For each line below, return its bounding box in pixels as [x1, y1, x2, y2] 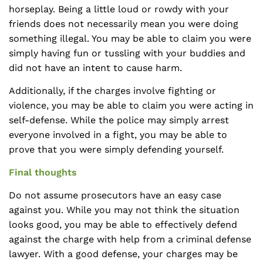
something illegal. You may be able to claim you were [9, 33, 251, 44]
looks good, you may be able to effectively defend [9, 219, 237, 230]
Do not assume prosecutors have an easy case [9, 190, 221, 201]
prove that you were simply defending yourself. [9, 144, 224, 155]
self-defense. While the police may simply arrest [9, 114, 229, 126]
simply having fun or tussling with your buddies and [9, 48, 245, 59]
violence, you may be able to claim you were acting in [9, 100, 254, 111]
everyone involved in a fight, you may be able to [9, 129, 227, 140]
